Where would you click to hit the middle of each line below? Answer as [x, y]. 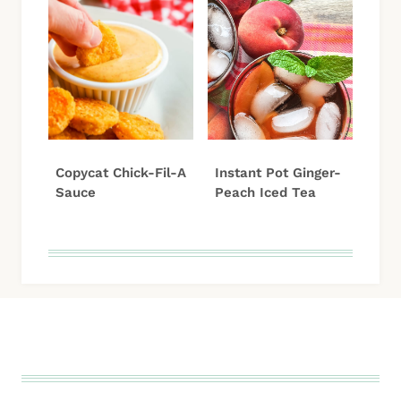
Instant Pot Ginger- [278, 172]
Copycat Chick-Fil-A [121, 172]
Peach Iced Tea [265, 192]
